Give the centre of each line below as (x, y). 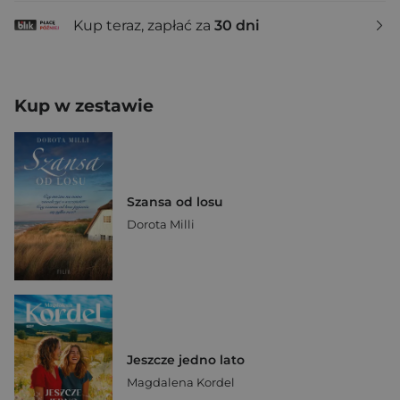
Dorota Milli (161, 224)
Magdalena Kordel (181, 382)
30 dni (237, 25)
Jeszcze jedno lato (186, 359)
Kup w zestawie (84, 106)
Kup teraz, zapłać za (144, 25)
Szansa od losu (175, 201)
